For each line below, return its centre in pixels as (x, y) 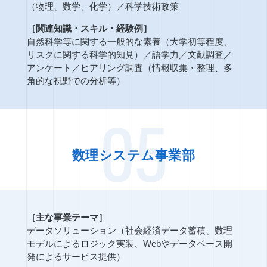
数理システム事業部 (133, 156)
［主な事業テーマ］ (67, 218)
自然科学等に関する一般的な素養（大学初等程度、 (129, 41)
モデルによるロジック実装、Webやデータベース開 (129, 244)
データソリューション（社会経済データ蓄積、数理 (129, 231)
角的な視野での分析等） (76, 80)
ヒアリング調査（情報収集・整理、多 (156, 67)
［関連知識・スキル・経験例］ (89, 28)
